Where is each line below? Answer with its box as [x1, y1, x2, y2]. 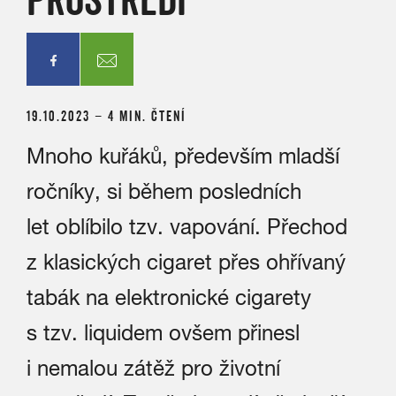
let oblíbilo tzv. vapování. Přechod [27, 214, 347, 239]
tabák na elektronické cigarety [27, 285, 311, 309]
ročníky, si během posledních [27, 179, 301, 203]
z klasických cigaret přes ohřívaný [27, 249, 346, 274]
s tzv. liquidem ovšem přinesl [27, 320, 300, 345]
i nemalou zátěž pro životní [27, 355, 280, 380]
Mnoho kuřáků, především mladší [27, 143, 339, 168]
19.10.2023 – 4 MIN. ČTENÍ [27, 107, 200, 125]
